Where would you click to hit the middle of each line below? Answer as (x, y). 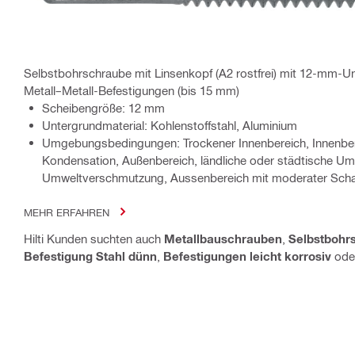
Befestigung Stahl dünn (90, 256)
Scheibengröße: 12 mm (103, 107)
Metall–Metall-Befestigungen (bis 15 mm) (132, 90)
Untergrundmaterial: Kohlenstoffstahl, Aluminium (170, 125)
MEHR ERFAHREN (67, 212)
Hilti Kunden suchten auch (94, 238)
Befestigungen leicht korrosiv (247, 256)
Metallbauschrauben (223, 238)
